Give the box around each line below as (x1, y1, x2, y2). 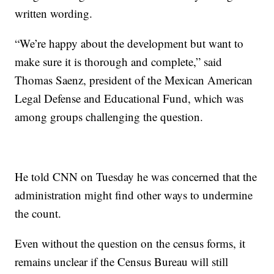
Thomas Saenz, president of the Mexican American (15, 72, 253, 87)
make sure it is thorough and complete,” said (15, 54, 223, 69)
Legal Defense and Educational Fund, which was (15, 91, 244, 106)
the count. (15, 206, 62, 221)
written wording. (15, 6, 93, 21)
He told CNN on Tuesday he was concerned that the (15, 169, 257, 184)
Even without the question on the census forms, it (15, 235, 246, 251)
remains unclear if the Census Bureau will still (15, 254, 229, 269)
